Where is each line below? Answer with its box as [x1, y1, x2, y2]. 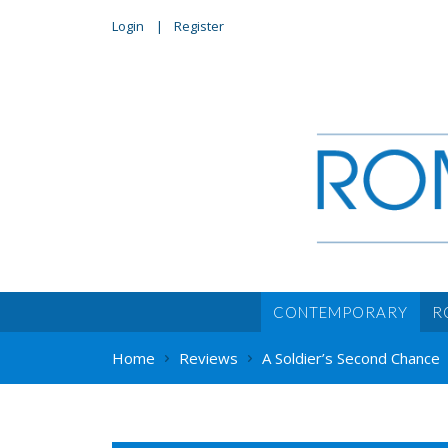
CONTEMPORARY [273, 302, 408, 321]
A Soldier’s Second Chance [262, 347, 440, 368]
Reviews [179, 347, 238, 368]
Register [174, 17, 224, 35]
